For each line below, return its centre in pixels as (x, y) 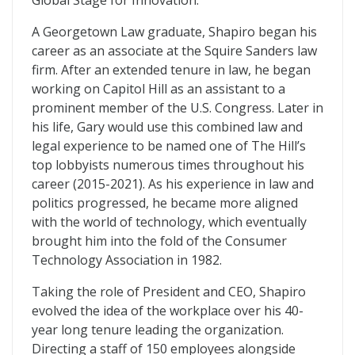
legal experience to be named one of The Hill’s (169, 146)
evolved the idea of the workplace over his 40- (168, 311)
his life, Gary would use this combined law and (167, 127)
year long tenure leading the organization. (158, 330)
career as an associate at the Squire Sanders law (174, 51)
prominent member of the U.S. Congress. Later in (177, 108)
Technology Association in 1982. (127, 260)
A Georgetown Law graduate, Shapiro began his (174, 32)
